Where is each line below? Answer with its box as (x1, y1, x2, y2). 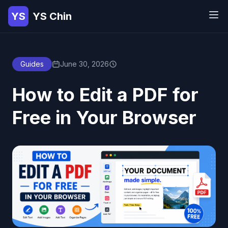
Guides (20, 60, 44, 68)
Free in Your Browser (12, 106, 196, 129)
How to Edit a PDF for (12, 83, 198, 106)
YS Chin (33, 10, 72, 22)
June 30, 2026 (60, 60, 109, 68)
